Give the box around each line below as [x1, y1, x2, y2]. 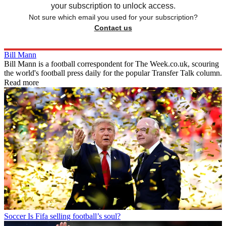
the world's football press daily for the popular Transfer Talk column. [4, 68, 222, 77]
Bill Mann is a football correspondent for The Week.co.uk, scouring [4, 59, 219, 68]
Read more [4, 78, 39, 87]
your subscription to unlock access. [50, 1, 176, 10]
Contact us [94, 23, 132, 32]
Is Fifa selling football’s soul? [28, 211, 121, 220]
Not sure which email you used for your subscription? [28, 13, 198, 21]
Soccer [4, 211, 26, 220]
